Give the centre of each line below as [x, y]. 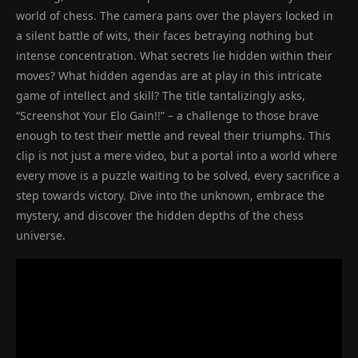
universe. [41, 235]
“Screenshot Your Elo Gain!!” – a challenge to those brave [167, 115]
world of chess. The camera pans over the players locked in [175, 15]
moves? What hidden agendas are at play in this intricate [169, 75]
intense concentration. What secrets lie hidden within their [174, 55]
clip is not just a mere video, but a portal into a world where [177, 155]
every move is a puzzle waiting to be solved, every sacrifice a [178, 175]
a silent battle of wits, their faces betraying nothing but [165, 35]
